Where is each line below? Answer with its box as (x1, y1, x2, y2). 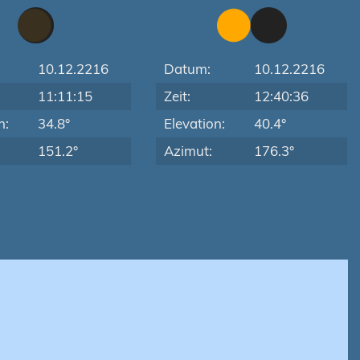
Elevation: (164, 115, 226, 132)
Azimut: (164, 142, 213, 159)
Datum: (164, 60, 211, 77)
